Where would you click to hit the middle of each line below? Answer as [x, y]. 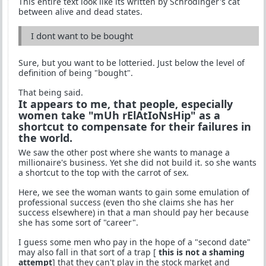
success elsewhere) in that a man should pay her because [134, 212]
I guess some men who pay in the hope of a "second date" [134, 242]
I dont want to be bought [82, 35]
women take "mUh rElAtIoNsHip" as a [119, 115]
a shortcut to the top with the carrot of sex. [104, 172]
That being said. [51, 92]
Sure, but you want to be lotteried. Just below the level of [132, 62]
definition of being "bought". [76, 72]
